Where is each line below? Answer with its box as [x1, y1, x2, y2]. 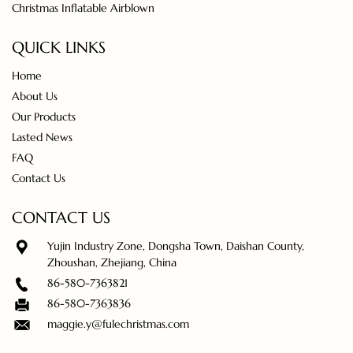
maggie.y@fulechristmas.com [47, 317, 190, 331]
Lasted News [12, 130, 72, 144]
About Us [12, 89, 58, 103]
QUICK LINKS [12, 38, 106, 58]
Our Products [12, 110, 76, 124]
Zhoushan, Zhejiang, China [47, 255, 177, 269]
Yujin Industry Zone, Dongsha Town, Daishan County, [47, 239, 305, 253]
